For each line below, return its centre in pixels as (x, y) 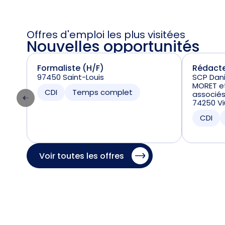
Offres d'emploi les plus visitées (106, 35)
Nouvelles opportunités (113, 47)
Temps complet (102, 92)
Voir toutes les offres (81, 156)
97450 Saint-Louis (70, 77)
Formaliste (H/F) (70, 68)
